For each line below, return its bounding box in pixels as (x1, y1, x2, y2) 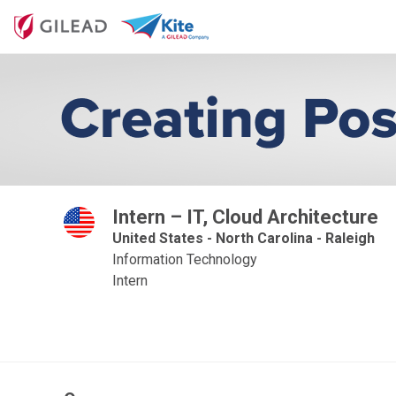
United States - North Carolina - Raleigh (112, 230, 375, 247)
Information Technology (112, 251, 257, 268)
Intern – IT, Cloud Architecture (112, 206, 378, 228)
